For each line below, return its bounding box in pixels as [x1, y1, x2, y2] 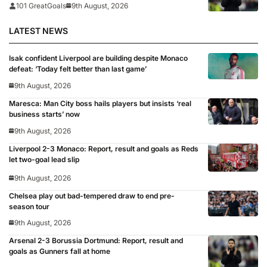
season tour [9, 201, 49, 211]
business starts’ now [9, 110, 80, 119]
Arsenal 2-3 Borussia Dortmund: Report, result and [9, 236, 183, 246]
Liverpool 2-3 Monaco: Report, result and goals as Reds [9, 144, 198, 153]
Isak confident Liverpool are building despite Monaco [9, 54, 188, 63]
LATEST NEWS [9, 26, 68, 36]
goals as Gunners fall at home [9, 247, 110, 256]
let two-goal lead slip [9, 154, 79, 164]
